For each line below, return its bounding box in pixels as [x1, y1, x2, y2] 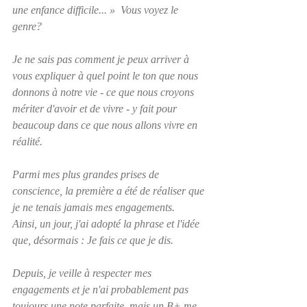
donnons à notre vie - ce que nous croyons [12, 86, 197, 98]
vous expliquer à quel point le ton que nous [12, 69, 201, 82]
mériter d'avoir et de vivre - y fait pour [12, 102, 180, 114]
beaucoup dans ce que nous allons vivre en [12, 119, 200, 131]
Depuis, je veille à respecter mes [12, 267, 154, 279]
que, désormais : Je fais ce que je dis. [12, 234, 173, 246]
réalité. [12, 135, 42, 147]
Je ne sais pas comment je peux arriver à [12, 53, 192, 65]
